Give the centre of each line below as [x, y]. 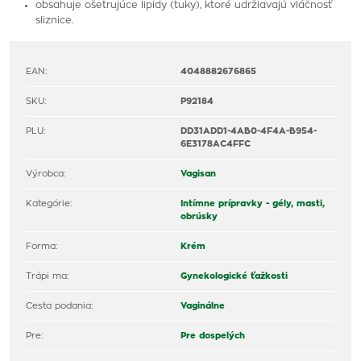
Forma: [41, 246]
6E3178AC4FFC [216, 144]
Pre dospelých [213, 336]
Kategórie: [49, 203]
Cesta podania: [59, 306]
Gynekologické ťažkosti [234, 276]
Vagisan [198, 174]
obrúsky [199, 216]
